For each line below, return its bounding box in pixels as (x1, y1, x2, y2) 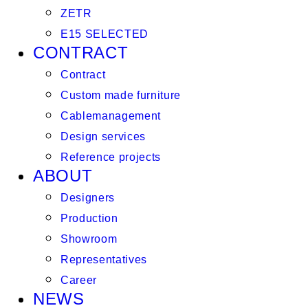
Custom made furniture (60, 89, 181, 101)
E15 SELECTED (60, 28, 149, 40)
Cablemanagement (60, 110, 162, 122)
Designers (60, 192, 115, 203)
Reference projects (60, 151, 162, 163)
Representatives (60, 254, 148, 265)
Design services (60, 131, 146, 142)
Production (60, 212, 118, 224)
